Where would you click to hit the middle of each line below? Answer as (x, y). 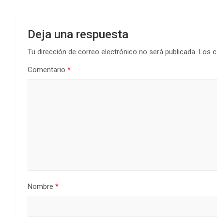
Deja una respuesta (78, 34)
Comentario (47, 70)
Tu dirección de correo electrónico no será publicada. (112, 52)
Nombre (41, 186)
